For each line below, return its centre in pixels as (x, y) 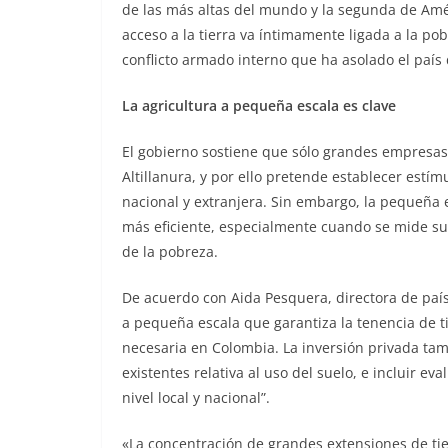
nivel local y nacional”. (196, 398)
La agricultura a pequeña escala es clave (259, 106)
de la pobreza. (170, 252)
